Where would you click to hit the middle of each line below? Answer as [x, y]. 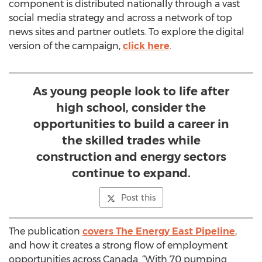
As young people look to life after [131, 91]
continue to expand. [131, 173]
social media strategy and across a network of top [120, 18]
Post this [138, 198]
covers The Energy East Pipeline [159, 231]
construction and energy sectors [131, 157]
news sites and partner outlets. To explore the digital [127, 32]
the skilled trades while [131, 140]
